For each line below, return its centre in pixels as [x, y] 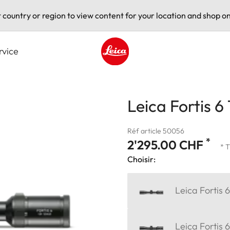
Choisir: [141, 159]
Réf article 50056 [156, 131]
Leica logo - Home [134, 71]
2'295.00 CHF [167, 145]
